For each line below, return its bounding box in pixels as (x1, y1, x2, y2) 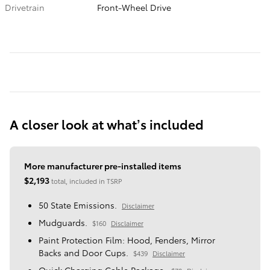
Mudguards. (39, 216, 87, 229)
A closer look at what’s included (10, 115, 204, 133)
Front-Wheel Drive (97, 1, 172, 14)
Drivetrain (5, 1, 45, 14)
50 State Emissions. (39, 199, 117, 212)
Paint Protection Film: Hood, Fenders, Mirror (39, 234, 215, 246)
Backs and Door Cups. (39, 246, 128, 259)
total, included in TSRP (51, 176, 122, 186)
